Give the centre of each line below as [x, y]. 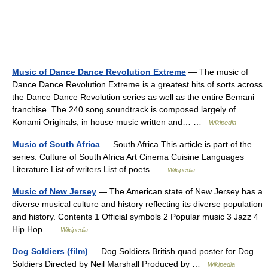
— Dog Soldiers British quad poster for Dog [171, 251]
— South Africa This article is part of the [176, 144]
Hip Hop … [36, 229]
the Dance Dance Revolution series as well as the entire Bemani [133, 97]
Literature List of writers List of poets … [90, 169]
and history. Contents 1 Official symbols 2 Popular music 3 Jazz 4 [135, 216]
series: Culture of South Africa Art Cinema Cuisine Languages [128, 156]
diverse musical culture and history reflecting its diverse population [137, 204]
